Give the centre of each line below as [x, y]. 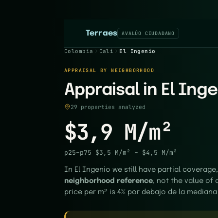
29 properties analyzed [108, 107]
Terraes [102, 33]
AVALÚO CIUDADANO [148, 33]
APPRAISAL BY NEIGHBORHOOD [109, 70]
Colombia [79, 51]
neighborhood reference [109, 181]
